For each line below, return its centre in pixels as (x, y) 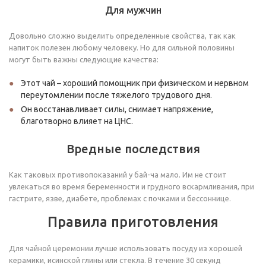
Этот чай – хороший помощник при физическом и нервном (135, 83)
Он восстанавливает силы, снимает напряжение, (117, 109)
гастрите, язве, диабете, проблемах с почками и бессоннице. (120, 198)
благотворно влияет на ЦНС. (77, 121)
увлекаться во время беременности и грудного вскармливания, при (132, 186)
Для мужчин (133, 10)
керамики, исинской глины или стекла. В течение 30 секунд (115, 260)
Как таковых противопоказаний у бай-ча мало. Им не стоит (118, 175)
